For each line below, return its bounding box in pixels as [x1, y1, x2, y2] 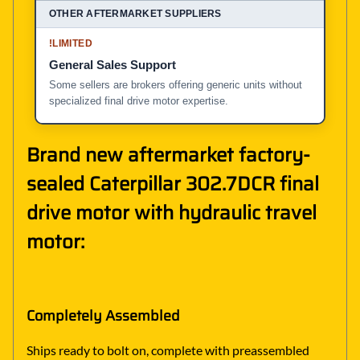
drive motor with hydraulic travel [27, 197, 317, 228]
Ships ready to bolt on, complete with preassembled [27, 342, 309, 358]
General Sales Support [49, 57, 176, 72]
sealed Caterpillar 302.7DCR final [27, 168, 319, 199]
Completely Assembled [27, 305, 180, 328]
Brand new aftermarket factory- [27, 139, 310, 170]
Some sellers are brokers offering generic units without [49, 78, 302, 91]
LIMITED [52, 37, 92, 49]
